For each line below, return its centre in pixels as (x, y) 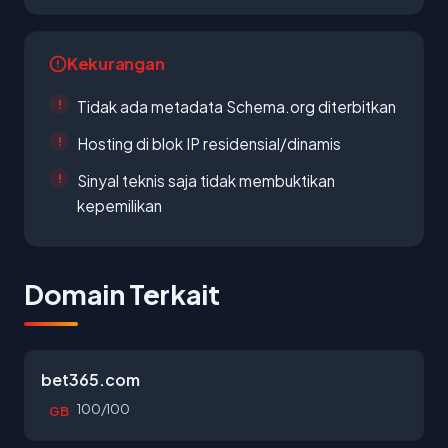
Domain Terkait (122, 294)
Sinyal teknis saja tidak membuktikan (206, 180)
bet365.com (90, 379)
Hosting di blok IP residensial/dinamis (209, 143)
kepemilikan (119, 205)
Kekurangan (116, 63)
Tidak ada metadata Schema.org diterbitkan (236, 106)
